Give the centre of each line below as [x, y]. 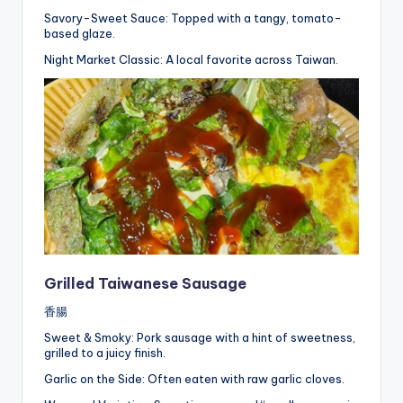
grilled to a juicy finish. [105, 352]
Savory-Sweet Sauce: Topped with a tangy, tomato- [193, 18]
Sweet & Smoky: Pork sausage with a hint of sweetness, [200, 337]
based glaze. [80, 33]
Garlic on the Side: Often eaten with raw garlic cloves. [194, 378]
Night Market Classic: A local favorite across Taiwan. [191, 59]
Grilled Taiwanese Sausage [145, 283]
